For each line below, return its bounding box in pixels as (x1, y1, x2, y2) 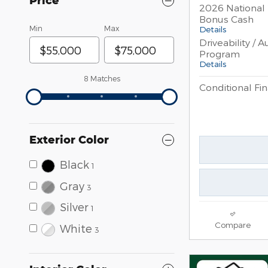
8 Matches (83, 74, 120, 83)
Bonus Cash (199, 13, 254, 25)
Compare (214, 220, 251, 230)
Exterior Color (29, 133, 109, 147)
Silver (59, 200, 89, 214)
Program (199, 47, 240, 59)
